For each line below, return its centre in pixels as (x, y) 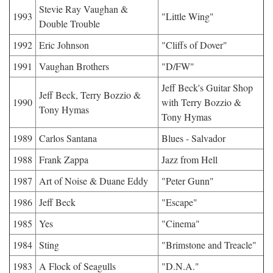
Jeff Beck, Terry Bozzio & (90, 95)
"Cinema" (181, 223)
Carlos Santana (68, 138)
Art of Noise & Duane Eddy (94, 181)
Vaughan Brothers (74, 66)
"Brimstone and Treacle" (209, 245)
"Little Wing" (188, 16)
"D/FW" (178, 66)
